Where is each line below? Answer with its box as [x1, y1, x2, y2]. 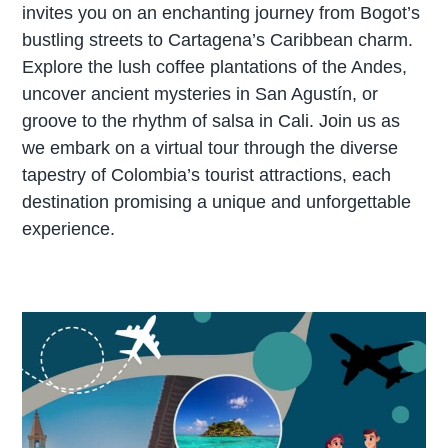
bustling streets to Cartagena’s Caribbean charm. [22, 29, 414, 50]
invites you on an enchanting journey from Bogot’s [22, 2, 421, 23]
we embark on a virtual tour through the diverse [22, 137, 399, 158]
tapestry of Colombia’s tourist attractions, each [22, 164, 392, 185]
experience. [22, 218, 116, 239]
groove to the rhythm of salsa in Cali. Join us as [22, 110, 401, 131]
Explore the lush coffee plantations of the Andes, [22, 56, 408, 77]
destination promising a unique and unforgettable [22, 191, 412, 212]
